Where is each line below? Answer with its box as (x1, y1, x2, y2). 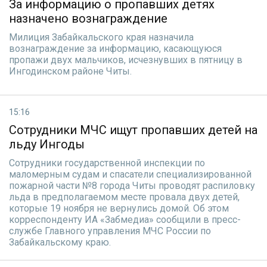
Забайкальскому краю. (9, 237, 111, 248)
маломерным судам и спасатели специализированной (9, 169, 252, 180)
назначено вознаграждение (9, 11, 167, 26)
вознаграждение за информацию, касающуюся (9, 43, 222, 54)
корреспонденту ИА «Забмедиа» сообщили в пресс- (9, 214, 241, 225)
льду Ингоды (9, 137, 85, 151)
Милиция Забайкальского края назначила (9, 32, 194, 43)
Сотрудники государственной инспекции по (9, 157, 205, 169)
